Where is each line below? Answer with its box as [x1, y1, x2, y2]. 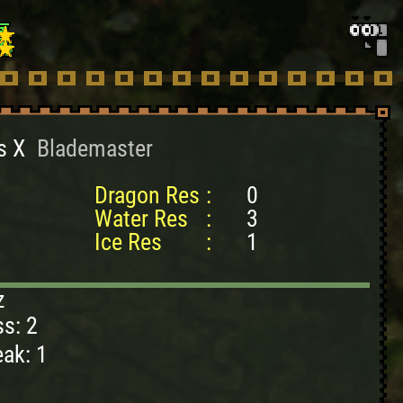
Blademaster [37, 135, 153, 162]
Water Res [94, 205, 188, 232]
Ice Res [94, 228, 162, 255]
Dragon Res [94, 182, 200, 209]
